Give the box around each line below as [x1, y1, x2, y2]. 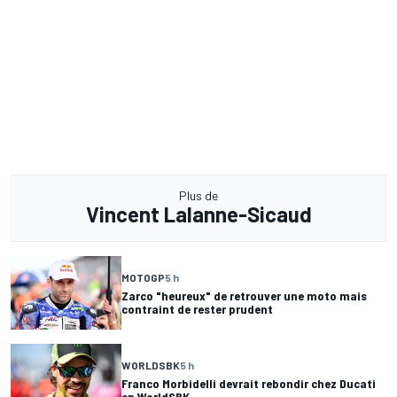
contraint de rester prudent [121, 300, 273, 316]
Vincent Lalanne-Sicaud [85, 200, 312, 227]
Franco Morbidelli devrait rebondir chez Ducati [121, 375, 376, 391]
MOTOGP [121, 270, 165, 284]
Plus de [179, 187, 218, 203]
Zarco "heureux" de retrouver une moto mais [121, 287, 367, 303]
